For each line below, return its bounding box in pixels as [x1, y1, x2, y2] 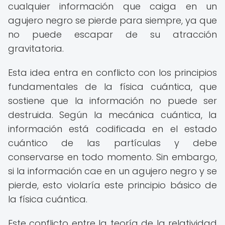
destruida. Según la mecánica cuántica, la [8, 108, 217, 121]
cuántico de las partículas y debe [8, 137, 217, 149]
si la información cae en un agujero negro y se [8, 165, 217, 177]
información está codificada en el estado [8, 123, 217, 135]
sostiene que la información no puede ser [8, 94, 217, 107]
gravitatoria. [8, 42, 64, 55]
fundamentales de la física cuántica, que [8, 80, 217, 93]
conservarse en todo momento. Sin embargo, [8, 151, 217, 163]
